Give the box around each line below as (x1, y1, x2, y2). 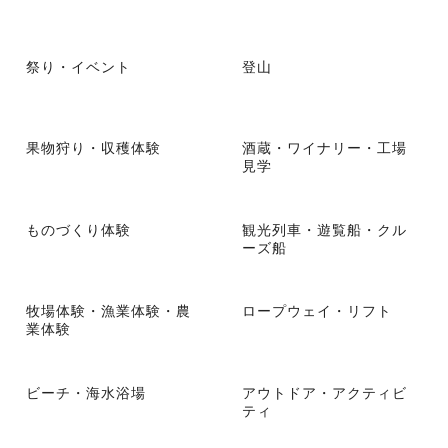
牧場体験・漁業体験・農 (26, 300, 191, 321)
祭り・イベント (26, 55, 131, 76)
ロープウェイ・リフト (242, 300, 392, 321)
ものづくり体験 (26, 218, 131, 239)
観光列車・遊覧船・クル (242, 218, 407, 239)
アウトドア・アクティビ (242, 382, 407, 403)
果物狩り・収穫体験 (26, 137, 161, 158)
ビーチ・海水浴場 (26, 382, 146, 403)
